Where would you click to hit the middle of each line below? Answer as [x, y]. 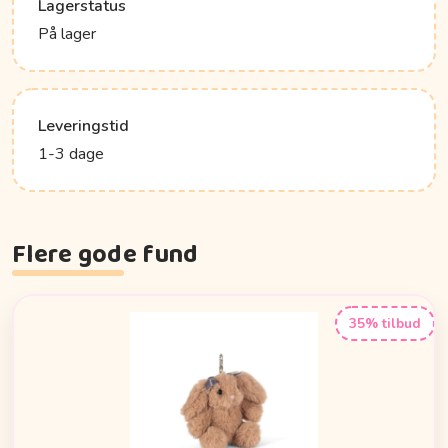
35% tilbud [385, 323]
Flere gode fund [105, 255]
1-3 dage [71, 154]
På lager [67, 34]
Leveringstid [83, 126]
